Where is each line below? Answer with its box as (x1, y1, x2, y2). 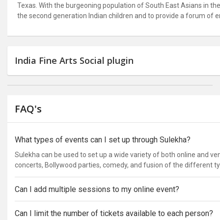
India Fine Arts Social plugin (15, 55, 134, 66)
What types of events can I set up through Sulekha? (15, 135, 191, 144)
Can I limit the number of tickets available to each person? (15, 209, 213, 218)
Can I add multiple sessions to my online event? (15, 185, 179, 194)
